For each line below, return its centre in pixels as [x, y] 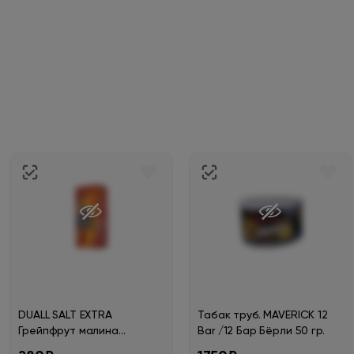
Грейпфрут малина [68, 331]
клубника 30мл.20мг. [72, 347]
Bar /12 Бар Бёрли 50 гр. [261, 331]
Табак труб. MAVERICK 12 [263, 315]
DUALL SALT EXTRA [65, 315]
